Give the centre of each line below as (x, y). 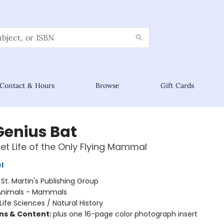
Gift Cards (177, 85)
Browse (107, 85)
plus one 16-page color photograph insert (125, 214)
